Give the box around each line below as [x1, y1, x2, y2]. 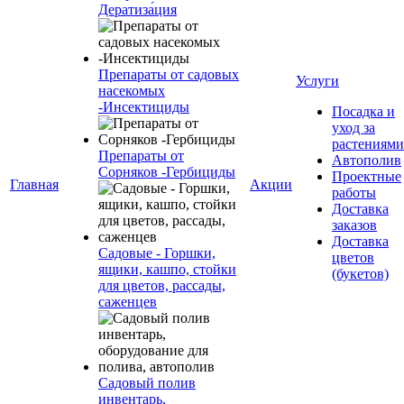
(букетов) [332, 266, 389, 281]
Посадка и [332, 104, 395, 119]
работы [332, 185, 376, 200]
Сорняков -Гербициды [98, 164, 235, 179]
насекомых [98, 83, 165, 98]
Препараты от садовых [98, 67, 239, 82]
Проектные [332, 169, 401, 184]
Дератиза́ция [98, 2, 177, 17]
